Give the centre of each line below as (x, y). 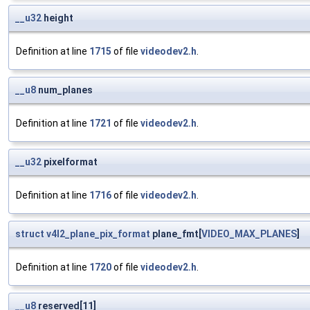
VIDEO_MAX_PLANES (249, 234)
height (57, 18)
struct (30, 234)
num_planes (64, 90)
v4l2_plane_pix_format (98, 234)
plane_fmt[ (176, 234)
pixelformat (70, 162)
